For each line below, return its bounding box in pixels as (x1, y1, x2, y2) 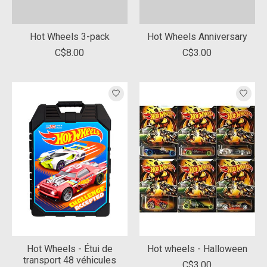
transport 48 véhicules (23, 254, 116, 266)
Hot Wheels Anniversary (147, 30, 247, 42)
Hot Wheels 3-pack (29, 30, 110, 42)
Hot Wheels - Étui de (26, 243, 113, 254)
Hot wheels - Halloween (147, 243, 247, 254)
